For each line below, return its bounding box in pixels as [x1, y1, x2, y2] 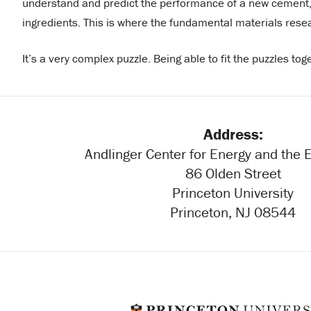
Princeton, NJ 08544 [170, 203, 296, 222]
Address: [203, 124, 263, 144]
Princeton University [172, 184, 294, 203]
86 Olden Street [185, 165, 281, 183]
